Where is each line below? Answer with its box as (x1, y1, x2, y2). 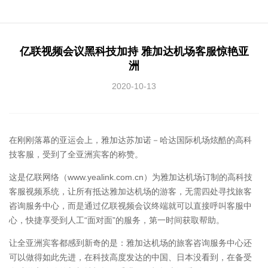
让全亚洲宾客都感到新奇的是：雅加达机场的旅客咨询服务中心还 (9, 238, 252, 248)
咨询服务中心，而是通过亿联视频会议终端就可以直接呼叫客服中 (9, 201, 252, 211)
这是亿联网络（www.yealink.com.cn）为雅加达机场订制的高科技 (9, 172, 252, 182)
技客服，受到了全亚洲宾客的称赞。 (9, 150, 143, 160)
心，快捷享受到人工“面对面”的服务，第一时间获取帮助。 (9, 215, 224, 226)
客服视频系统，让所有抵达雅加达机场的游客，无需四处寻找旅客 (9, 187, 252, 197)
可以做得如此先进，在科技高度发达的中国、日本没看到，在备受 (9, 252, 252, 263)
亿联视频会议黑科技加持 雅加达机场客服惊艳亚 (19, 45, 249, 58)
